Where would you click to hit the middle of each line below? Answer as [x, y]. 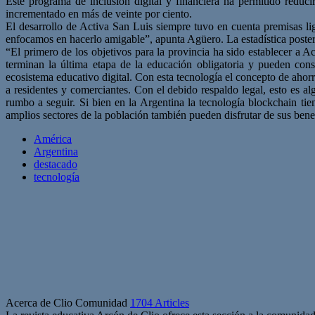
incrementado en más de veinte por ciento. [99, 13]
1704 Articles [160, 302]
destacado [56, 164]
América [53, 139]
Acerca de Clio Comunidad [68, 302]
